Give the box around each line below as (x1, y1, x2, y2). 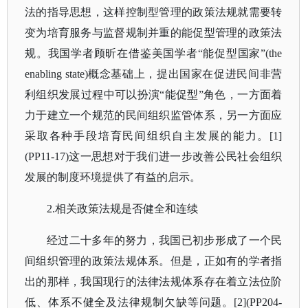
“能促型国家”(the (197, 47, 283, 59)
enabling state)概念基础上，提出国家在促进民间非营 (25, 68, 283, 80)
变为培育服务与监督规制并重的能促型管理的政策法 (25, 27, 283, 38)
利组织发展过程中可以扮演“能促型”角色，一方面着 (25, 89, 283, 100)
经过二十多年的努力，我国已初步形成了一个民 (47, 234, 283, 246)
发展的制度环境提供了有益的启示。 (25, 171, 201, 183)
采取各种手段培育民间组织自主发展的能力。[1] (25, 130, 283, 142)
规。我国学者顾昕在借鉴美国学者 (25, 47, 198, 59)
